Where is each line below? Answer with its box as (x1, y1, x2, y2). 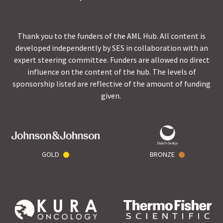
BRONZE (150, 150, 175, 159)
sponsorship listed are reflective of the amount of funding (12, 79, 211, 89)
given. (101, 91, 122, 101)
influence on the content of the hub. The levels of (27, 67, 196, 77)
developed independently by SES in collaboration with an (15, 43, 208, 53)
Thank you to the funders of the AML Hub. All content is (17, 31, 206, 41)
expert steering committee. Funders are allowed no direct (13, 55, 210, 65)
